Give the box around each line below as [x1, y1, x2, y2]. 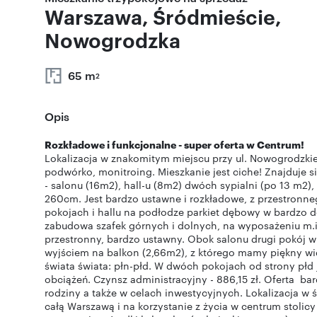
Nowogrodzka [45, 26, 180, 53]
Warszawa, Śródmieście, [45, 3, 282, 30]
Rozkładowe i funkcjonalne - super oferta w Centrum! [45, 137, 304, 151]
